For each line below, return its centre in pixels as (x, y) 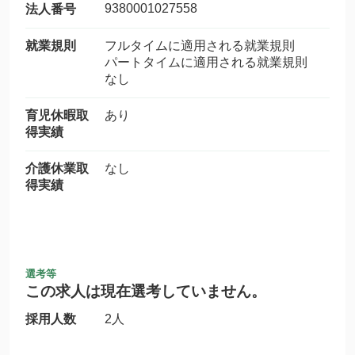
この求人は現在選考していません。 (146, 291)
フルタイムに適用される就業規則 (212, 46)
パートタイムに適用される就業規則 (212, 62)
